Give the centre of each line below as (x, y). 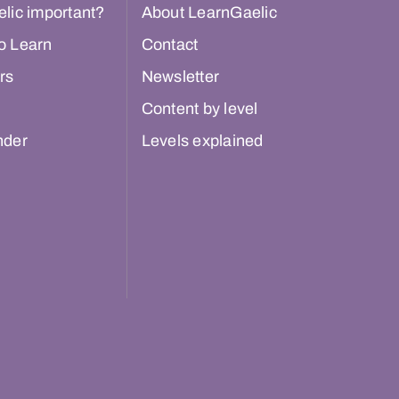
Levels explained (202, 141)
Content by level (199, 109)
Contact (170, 45)
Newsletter (180, 77)
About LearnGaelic (209, 13)
